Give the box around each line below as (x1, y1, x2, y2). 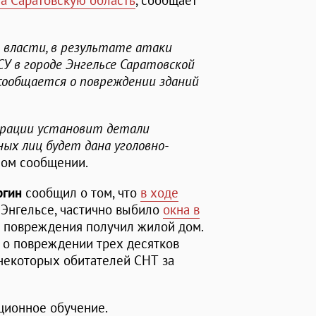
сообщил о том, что (22, 184, 140, 202)
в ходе (140, 184, 178, 202)
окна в (163, 201, 200, 219)
